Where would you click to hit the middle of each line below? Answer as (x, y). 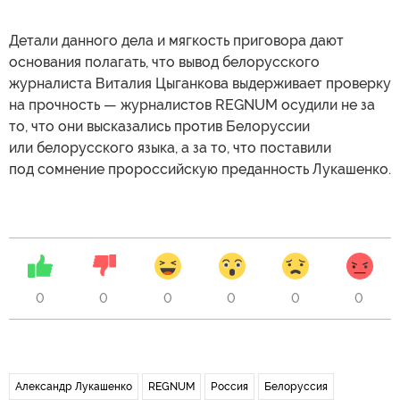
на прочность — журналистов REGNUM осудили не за (192, 105)
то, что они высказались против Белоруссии (159, 126)
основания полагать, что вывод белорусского (164, 62)
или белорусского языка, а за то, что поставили (170, 148)
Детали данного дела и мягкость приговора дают (176, 41)
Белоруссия (296, 387)
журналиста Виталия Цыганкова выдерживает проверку (200, 83)
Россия (229, 387)
